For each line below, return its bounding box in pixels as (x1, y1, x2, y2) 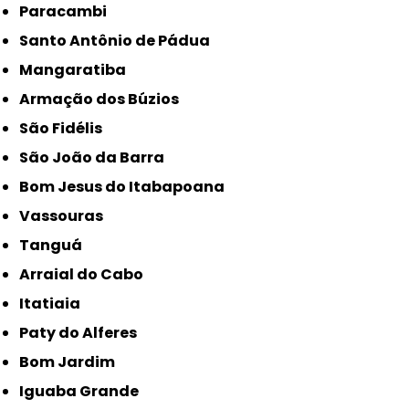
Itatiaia (24, 293, 81, 315)
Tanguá (29, 235, 83, 257)
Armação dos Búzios (30, 89, 180, 110)
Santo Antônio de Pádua (28, 30, 211, 52)
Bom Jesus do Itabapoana (29, 176, 225, 198)
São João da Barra (28, 147, 165, 169)
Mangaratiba (33, 59, 127, 81)
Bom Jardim (29, 351, 116, 373)
